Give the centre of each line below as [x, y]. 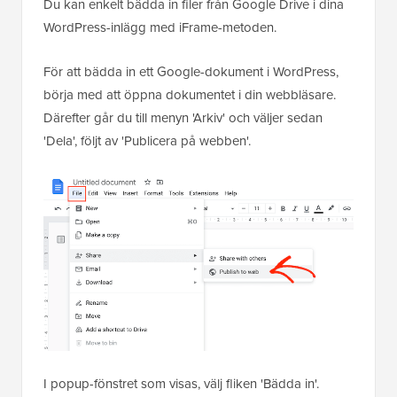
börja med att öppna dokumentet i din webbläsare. [190, 95]
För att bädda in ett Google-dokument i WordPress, [191, 72]
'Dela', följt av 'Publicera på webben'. [147, 141]
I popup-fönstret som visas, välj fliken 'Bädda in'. [181, 383]
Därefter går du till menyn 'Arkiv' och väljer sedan [183, 118]
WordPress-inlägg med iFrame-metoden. [160, 27]
